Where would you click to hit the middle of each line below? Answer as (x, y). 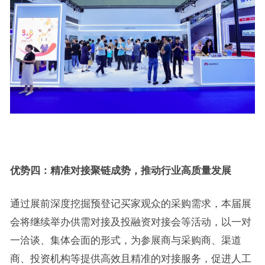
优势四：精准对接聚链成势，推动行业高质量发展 (120, 170)
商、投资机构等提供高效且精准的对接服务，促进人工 (130, 258)
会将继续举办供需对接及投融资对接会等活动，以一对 (130, 222)
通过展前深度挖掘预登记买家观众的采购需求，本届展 (130, 203)
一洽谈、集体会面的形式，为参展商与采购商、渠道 (125, 240)
